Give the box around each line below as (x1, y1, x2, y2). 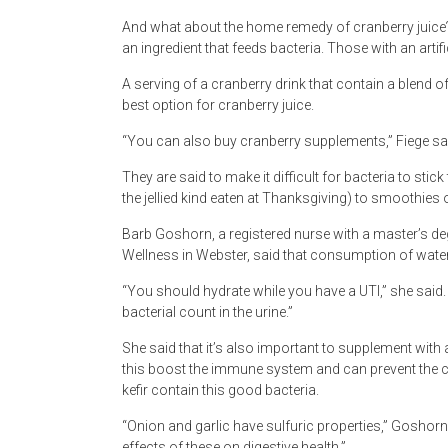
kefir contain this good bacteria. (122, 382, 319, 399)
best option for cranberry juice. (122, 97, 314, 114)
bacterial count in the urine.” (122, 304, 293, 321)
